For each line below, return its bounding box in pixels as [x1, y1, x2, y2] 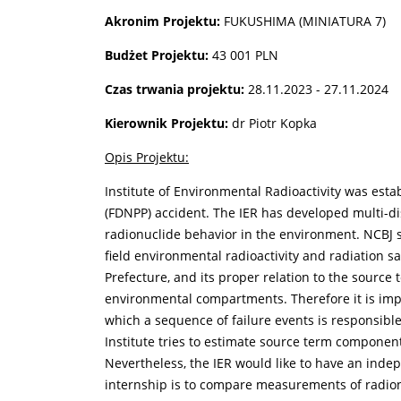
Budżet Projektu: [105, 47, 209, 64]
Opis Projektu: [105, 149, 189, 166]
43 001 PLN [209, 47, 278, 64]
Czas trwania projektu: [105, 81, 244, 98]
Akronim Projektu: [105, 13, 224, 30]
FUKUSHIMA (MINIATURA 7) [224, 13, 386, 30]
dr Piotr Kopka [228, 115, 317, 132]
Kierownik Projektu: [105, 115, 228, 132]
